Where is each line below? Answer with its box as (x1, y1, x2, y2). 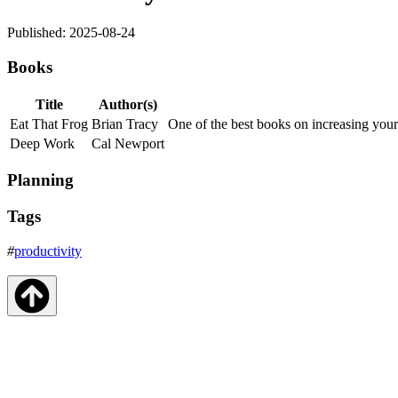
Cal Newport (92, 135, 164, 151)
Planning (7, 171, 74, 190)
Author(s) (99, 96, 157, 112)
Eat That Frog (10, 115, 88, 131)
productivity (14, 243, 82, 259)
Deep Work (10, 135, 75, 151)
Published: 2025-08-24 (7, 25, 135, 41)
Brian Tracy (92, 115, 158, 131)
